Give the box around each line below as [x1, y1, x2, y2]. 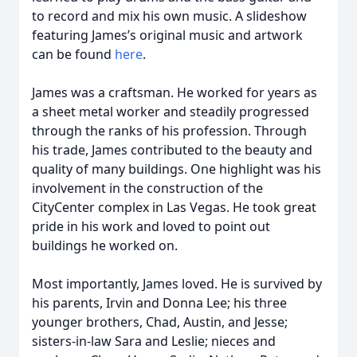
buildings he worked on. [32, 237, 178, 254]
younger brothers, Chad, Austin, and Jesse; [32, 313, 288, 331]
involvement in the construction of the [32, 179, 263, 197]
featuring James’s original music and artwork [32, 26, 303, 44]
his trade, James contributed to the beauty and [32, 141, 312, 159]
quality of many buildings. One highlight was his [32, 160, 321, 178]
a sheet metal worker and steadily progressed [32, 103, 309, 120]
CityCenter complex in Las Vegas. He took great [32, 198, 316, 216]
